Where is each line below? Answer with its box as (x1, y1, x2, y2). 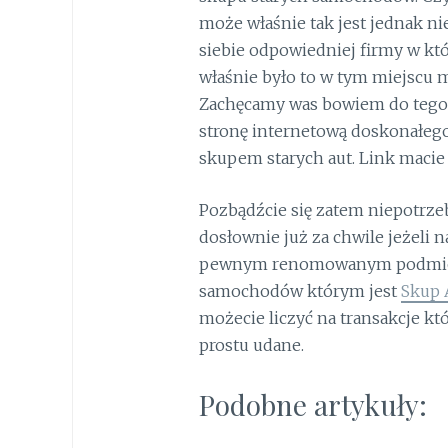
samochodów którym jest (198, 281, 401, 302)
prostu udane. (198, 335, 304, 356)
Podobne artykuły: (198, 386, 427, 424)
